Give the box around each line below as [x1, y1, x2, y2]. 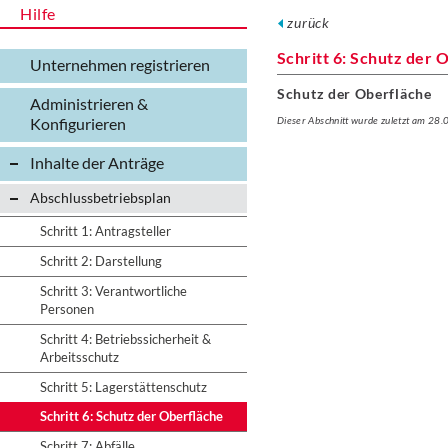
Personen [40, 301, 94, 317]
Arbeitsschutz [40, 349, 119, 365]
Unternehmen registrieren [30, 55, 210, 74]
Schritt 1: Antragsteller [40, 223, 171, 239]
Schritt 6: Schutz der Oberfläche [40, 408, 223, 424]
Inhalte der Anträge [30, 153, 164, 172]
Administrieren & [30, 94, 148, 113]
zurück [287, 14, 331, 31]
